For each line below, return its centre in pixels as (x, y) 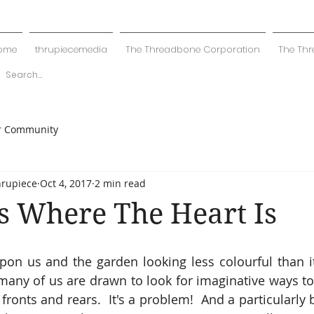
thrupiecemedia (71, 49)
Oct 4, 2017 (66, 183)
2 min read (120, 183)
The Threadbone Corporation (192, 49)
